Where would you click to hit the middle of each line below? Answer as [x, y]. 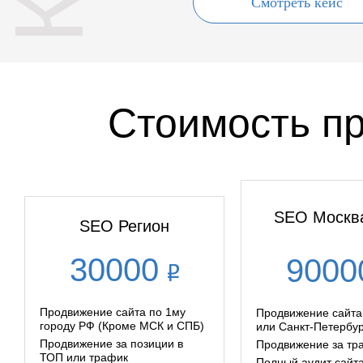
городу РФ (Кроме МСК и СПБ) [122, 326]
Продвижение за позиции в [111, 344]
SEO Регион [124, 226]
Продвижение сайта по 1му [113, 312]
